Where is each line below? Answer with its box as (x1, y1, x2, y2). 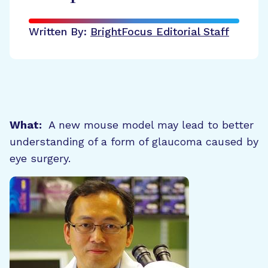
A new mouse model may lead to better (42, 118, 254, 131)
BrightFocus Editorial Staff (90, 25, 229, 38)
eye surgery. (10, 152, 71, 165)
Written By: (29, 25, 90, 38)
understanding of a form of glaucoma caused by (10, 135, 258, 148)
